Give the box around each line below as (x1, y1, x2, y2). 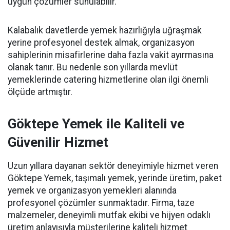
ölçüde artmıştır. (8, 87, 72, 97)
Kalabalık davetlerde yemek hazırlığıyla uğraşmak (8, 25, 202, 35)
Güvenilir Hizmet (8, 135, 108, 150)
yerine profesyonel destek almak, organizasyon (8, 37, 195, 48)
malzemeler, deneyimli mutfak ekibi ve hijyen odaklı (8, 210, 210, 220)
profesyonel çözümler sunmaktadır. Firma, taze (8, 198, 195, 208)
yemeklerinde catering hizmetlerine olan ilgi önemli (8, 74, 208, 85)
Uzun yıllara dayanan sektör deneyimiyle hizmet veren (8, 161, 218, 171)
